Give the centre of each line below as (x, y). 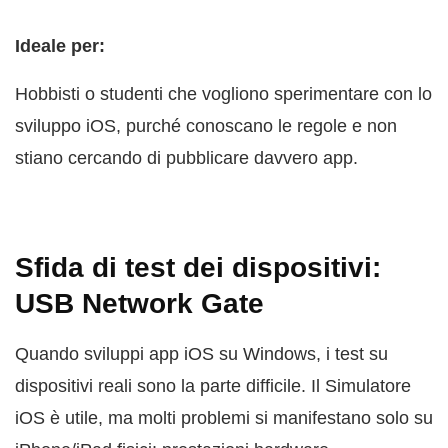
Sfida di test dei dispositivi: (198, 268)
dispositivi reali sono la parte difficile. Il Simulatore (213, 386)
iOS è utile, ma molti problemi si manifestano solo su (224, 418)
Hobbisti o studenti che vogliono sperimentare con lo (223, 94)
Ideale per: (60, 46)
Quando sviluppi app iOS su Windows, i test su (201, 354)
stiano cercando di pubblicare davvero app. (186, 158)
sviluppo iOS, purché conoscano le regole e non (206, 126)
